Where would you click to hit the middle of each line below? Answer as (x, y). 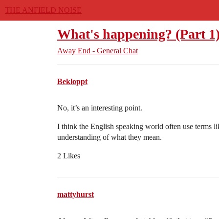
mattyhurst (76, 194)
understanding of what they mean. (109, 137)
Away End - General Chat (98, 51)
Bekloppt (72, 81)
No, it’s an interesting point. (100, 108)
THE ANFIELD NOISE (43, 10)
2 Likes (69, 156)
